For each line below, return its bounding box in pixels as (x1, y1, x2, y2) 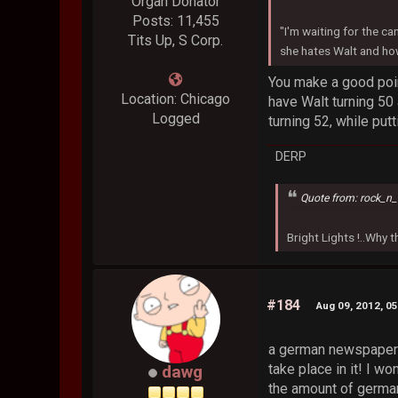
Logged (151, 109, 200, 127)
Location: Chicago (121, 90, 231, 107)
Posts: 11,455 (131, 12, 219, 29)
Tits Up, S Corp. (128, 31, 224, 49)
